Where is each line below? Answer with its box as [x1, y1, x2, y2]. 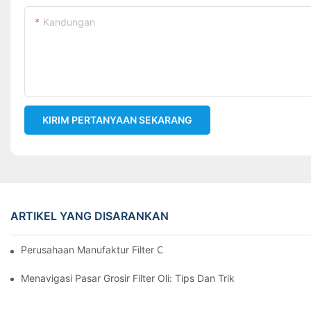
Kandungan [43, 16, 95, 28]
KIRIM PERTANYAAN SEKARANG [42, 114, 192, 126]
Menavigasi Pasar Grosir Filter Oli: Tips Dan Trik [21, 271, 235, 284]
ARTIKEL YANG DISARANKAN [10, 209, 169, 224]
